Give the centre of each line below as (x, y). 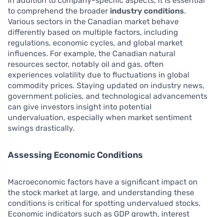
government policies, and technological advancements (108, 96)
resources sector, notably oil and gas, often (86, 64)
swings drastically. (41, 128)
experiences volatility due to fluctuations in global (99, 75)
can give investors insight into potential (80, 107)
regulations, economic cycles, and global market (95, 43)
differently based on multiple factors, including (93, 32)
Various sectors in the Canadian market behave (93, 22)
